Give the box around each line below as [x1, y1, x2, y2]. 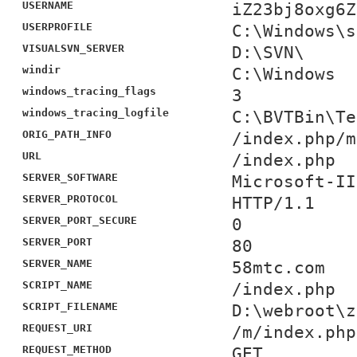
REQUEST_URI [22, 322, 92, 334]
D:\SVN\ [232, 42, 304, 62]
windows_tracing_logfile [22, 107, 169, 119]
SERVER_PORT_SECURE [22, 214, 137, 226]
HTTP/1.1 [232, 193, 315, 213]
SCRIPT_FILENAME [22, 300, 118, 312]
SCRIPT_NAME [22, 279, 92, 291]
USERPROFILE [22, 21, 92, 33]
